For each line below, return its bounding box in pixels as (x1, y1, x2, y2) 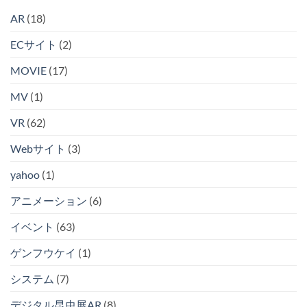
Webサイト (10, 141, 66, 155)
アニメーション (10, 193, 87, 207)
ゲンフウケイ (10, 245, 76, 259)
